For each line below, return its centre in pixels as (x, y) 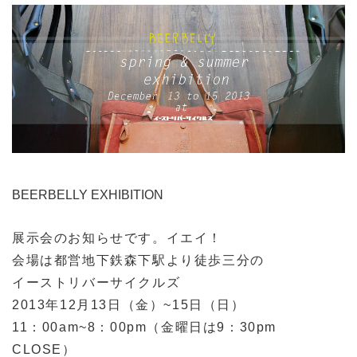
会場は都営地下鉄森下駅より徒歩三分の (138, 261)
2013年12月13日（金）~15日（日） (129, 305)
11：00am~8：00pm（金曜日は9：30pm (145, 328)
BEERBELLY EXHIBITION (88, 195)
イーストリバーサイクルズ (96, 283)
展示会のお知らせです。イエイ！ (117, 238)
